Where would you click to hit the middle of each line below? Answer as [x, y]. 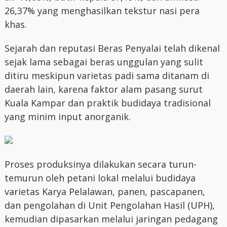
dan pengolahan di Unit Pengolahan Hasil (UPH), [109, 205]
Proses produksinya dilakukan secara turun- [100, 164]
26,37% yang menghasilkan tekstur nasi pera [102, 11]
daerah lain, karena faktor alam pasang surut [103, 89]
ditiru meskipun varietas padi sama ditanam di [107, 75]
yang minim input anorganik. [67, 117]
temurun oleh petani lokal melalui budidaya [100, 178]
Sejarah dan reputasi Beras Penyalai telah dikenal [112, 48]
